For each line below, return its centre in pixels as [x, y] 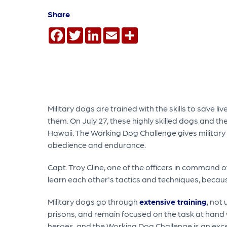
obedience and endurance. [97, 145]
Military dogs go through [93, 202]
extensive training [173, 202]
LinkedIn [117, 31]
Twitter [97, 31]
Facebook [84, 31]
